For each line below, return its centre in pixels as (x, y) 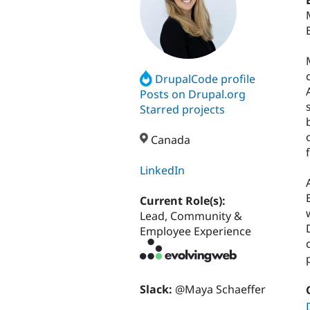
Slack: (157, 289)
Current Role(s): (184, 201)
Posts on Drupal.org (193, 94)
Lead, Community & (191, 216)
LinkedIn (162, 171)
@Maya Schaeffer (220, 289)
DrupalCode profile (206, 79)
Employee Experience (195, 231)
